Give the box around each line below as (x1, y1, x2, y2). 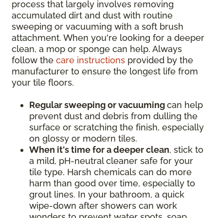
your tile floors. (12, 77, 74, 88)
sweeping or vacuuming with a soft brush (12, 21, 183, 32)
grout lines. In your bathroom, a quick (29, 189, 184, 200)
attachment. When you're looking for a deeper (12, 33, 204, 43)
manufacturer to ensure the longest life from (12, 66, 198, 77)
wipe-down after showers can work (29, 200, 177, 211)
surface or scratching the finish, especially (29, 122, 204, 133)
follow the (12, 55, 56, 66)
